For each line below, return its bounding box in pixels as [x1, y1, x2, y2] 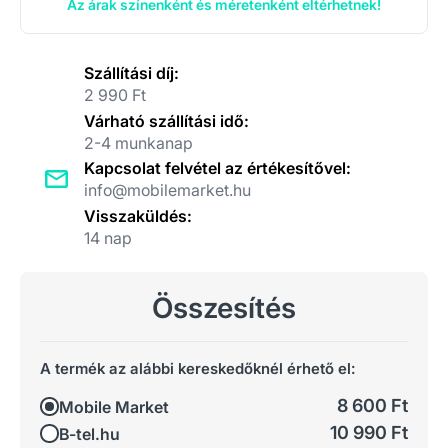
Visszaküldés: [84, 205, 192, 226]
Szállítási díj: [84, 63, 179, 83]
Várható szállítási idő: [84, 110, 249, 131]
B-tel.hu [59, 424, 120, 444]
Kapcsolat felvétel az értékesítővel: [84, 158, 351, 178]
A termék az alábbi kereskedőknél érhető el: [40, 359, 356, 378]
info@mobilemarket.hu [84, 180, 251, 200]
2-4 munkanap [84, 132, 193, 153]
